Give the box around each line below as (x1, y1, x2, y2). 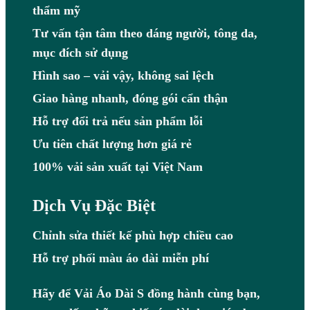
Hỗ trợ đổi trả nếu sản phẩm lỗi (32, 114, 203, 129)
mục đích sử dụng (32, 46, 128, 60)
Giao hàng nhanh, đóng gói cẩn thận (32, 91, 228, 106)
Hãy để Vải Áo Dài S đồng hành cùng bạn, (32, 286, 260, 301)
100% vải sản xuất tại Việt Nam (32, 160, 203, 174)
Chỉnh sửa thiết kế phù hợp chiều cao (32, 228, 233, 243)
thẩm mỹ (32, 3, 80, 18)
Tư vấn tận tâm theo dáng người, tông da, (32, 26, 257, 41)
